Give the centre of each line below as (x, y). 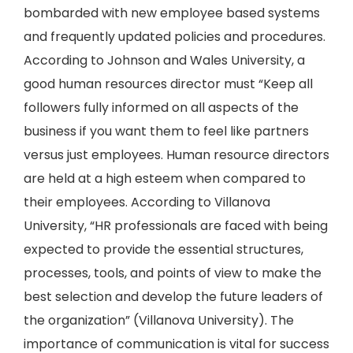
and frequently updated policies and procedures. (175, 37)
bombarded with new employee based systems (172, 13)
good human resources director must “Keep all (168, 84)
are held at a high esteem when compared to (165, 178)
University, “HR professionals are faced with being (176, 226)
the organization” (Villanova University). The (159, 320)
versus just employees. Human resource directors (176, 155)
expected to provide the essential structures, (163, 249)
